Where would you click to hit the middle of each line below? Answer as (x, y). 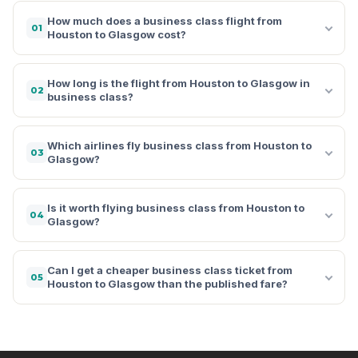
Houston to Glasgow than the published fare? (167, 283)
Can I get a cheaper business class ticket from (170, 270)
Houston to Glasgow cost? (117, 34)
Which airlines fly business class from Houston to (179, 145)
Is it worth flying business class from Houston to (176, 207)
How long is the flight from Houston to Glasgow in (179, 83)
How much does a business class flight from (165, 20)
